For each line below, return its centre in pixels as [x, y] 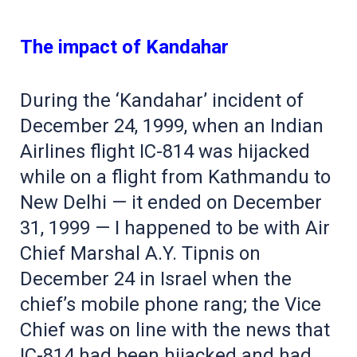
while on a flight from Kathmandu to [175, 177]
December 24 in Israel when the [156, 279]
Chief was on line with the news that [175, 330]
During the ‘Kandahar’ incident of [162, 100]
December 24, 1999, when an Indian [172, 126]
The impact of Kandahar [124, 47]
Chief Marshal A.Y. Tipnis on [140, 253]
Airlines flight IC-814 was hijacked [165, 151]
